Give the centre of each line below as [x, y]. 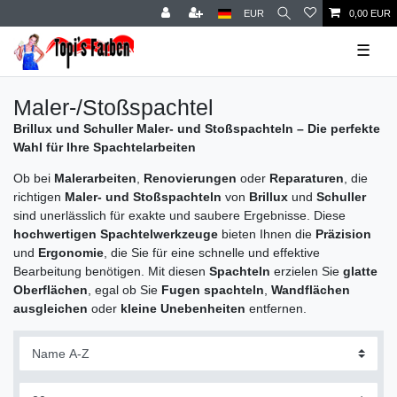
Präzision [343, 234]
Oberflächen [51, 289]
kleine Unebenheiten [183, 308]
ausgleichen [51, 308]
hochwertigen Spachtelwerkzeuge [116, 234]
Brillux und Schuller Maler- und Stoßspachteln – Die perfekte [197, 128]
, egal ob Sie [125, 289]
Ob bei [34, 178]
